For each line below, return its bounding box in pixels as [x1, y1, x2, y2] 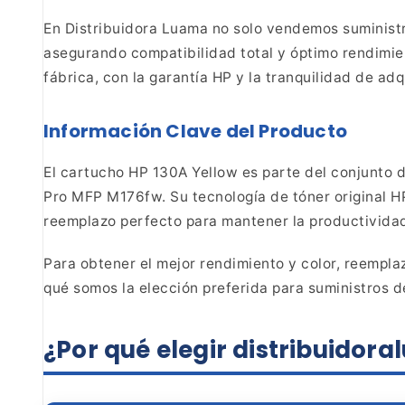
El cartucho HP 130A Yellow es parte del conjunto [43, 163, 392, 181]
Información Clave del [43, 118, 256, 145]
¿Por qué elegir [43, 333, 227, 366]
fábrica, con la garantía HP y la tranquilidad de [43, 69, 373, 87]
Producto [255, 118, 348, 145]
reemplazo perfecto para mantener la [43, 212, 306, 230]
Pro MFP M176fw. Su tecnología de [43, 187, 288, 205]
